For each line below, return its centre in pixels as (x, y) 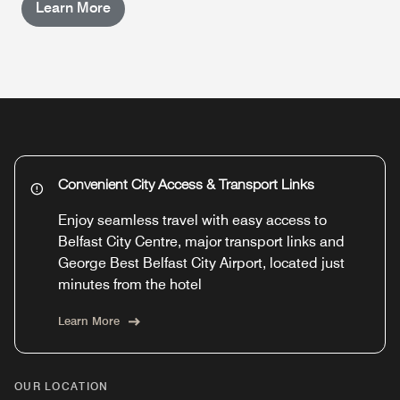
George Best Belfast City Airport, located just (201, 262)
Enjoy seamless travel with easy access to (192, 220)
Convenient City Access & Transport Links (186, 186)
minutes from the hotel (130, 284)
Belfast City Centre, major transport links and (201, 241)
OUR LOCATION (62, 386)
